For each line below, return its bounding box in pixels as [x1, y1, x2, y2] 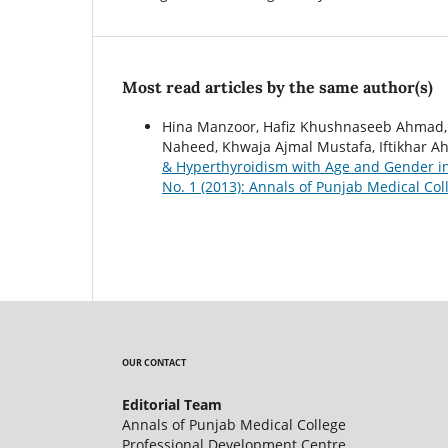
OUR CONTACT [122, 355, 186, 369]
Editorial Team [122, 394, 222, 414]
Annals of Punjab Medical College [122, 414, 346, 434]
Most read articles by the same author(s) [122, 76, 433, 97]
